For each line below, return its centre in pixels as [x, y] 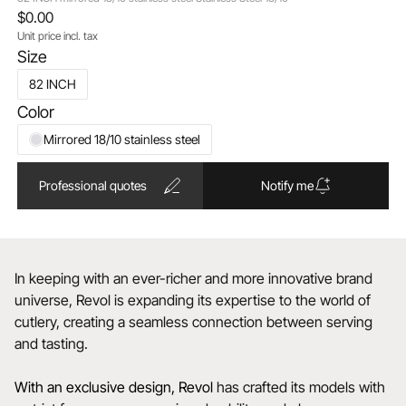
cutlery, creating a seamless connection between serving [193, 322]
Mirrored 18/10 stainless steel [121, 139]
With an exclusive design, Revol [116, 387]
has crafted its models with [301, 387]
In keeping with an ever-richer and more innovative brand [193, 278]
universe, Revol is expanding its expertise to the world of [193, 300]
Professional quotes [92, 185]
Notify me [287, 185]
